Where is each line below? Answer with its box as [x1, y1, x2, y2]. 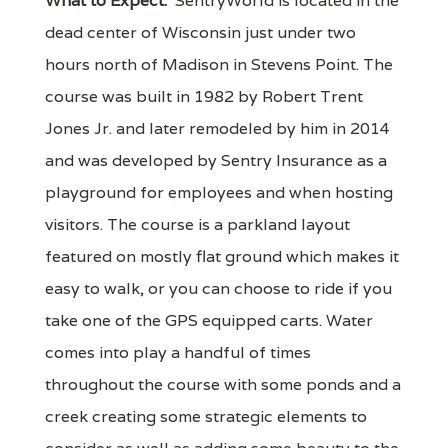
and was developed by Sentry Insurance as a [45, 149, 387, 171]
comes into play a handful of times [45, 341, 311, 363]
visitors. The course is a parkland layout [45, 213, 350, 235]
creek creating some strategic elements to [45, 405, 367, 427]
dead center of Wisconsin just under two [45, 21, 356, 43]
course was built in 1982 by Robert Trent [45, 85, 363, 107]
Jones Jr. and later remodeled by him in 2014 [45, 117, 390, 139]
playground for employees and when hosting [45, 181, 393, 203]
